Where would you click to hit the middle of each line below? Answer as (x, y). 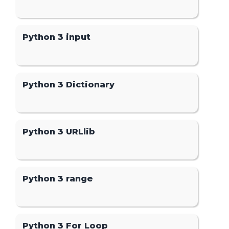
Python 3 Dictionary (69, 84)
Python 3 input (57, 37)
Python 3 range (58, 178)
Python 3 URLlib (59, 131)
